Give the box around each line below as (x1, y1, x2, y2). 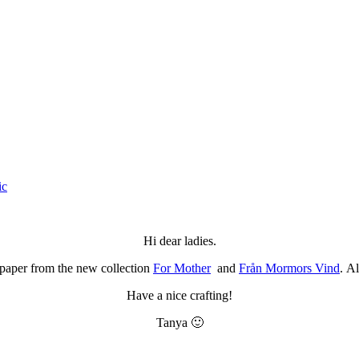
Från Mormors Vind (239, 260, 340, 275)
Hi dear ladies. (143, 233, 216, 248)
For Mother (153, 260, 211, 275)
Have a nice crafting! (127, 288, 232, 302)
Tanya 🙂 (155, 315, 204, 329)
